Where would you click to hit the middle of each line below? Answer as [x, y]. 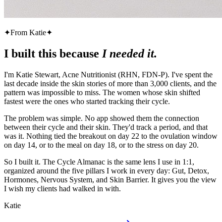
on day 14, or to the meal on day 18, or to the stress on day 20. [101, 145]
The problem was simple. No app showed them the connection [102, 118]
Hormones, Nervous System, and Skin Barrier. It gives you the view [110, 180]
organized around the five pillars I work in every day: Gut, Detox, [107, 171]
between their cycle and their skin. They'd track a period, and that [106, 127]
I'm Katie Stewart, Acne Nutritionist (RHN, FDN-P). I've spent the [108, 75]
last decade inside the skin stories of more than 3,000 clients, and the [110, 84]
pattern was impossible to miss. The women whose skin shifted [102, 93]
